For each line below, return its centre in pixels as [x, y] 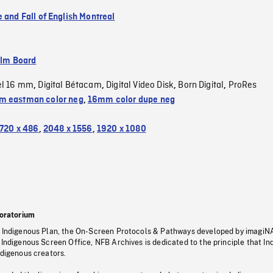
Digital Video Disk [140, 85]
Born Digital [201, 85]
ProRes [243, 85]
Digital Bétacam [70, 85]
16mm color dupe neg [132, 100]
